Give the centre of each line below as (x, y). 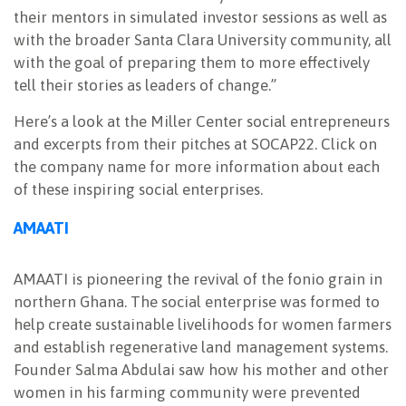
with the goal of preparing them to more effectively (192, 62)
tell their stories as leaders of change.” (145, 85)
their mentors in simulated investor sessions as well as (200, 17)
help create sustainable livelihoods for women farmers (203, 324)
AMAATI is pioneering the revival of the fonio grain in (198, 279)
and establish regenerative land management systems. (201, 347)
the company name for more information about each (197, 166)
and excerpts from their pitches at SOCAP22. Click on (195, 144)
